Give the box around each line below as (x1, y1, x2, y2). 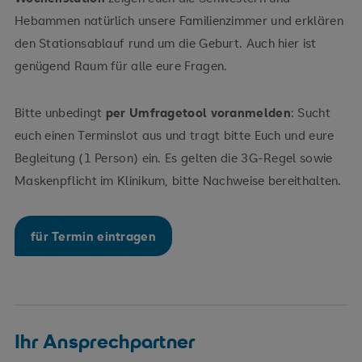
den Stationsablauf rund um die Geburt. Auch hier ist (14, 34, 317, 51)
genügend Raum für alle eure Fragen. (14, 57, 228, 74)
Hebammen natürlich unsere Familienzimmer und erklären (14, 11, 343, 28)
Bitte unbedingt (14, 103, 106, 120)
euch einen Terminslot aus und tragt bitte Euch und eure (14, 126, 335, 143)
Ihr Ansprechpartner (14, 328, 196, 354)
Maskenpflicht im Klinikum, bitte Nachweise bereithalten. (14, 171, 342, 188)
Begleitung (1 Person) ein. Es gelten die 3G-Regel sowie (14, 149, 333, 166)
